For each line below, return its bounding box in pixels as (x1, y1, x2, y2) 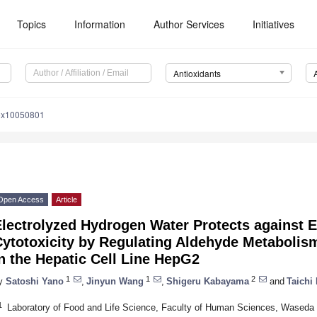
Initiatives (253, 17, 295, 31)
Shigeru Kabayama (166, 275, 249, 287)
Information (74, 17, 126, 31)
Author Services (154, 17, 225, 31)
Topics (17, 17, 47, 31)
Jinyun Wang (86, 275, 144, 287)
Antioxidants (173, 67, 221, 80)
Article (56, 195, 77, 204)
